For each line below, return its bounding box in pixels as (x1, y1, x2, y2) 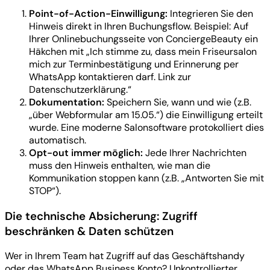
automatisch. (29, 133, 86, 146)
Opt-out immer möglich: (29, 146, 143, 159)
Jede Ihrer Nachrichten (143, 146, 246, 159)
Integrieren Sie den (168, 7, 253, 20)
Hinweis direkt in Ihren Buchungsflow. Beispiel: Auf (29, 19, 248, 33)
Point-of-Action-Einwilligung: (29, 7, 168, 20)
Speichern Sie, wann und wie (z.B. (104, 95, 251, 108)
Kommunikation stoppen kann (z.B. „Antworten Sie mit (29, 171, 264, 184)
